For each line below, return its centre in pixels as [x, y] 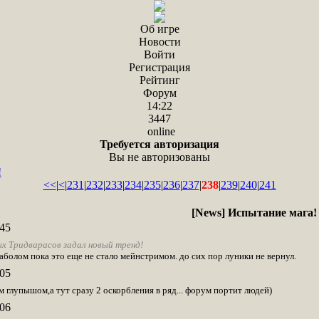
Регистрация [159, 67]
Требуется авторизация [159, 144]
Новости [159, 42]
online [159, 131]
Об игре [159, 29]
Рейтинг [159, 80]
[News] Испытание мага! [254, 213]
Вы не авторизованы [159, 157]
